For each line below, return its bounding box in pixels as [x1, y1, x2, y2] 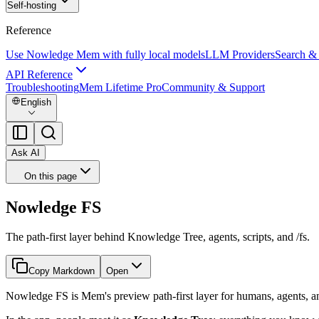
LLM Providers [205, 48, 275, 61]
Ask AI [11, 147, 40, 158]
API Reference [6, 68, 73, 80]
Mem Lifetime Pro [79, 81, 162, 93]
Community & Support [162, 81, 265, 93]
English [21, 97, 52, 108]
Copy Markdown [28, 266, 95, 277]
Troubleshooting [6, 81, 79, 93]
